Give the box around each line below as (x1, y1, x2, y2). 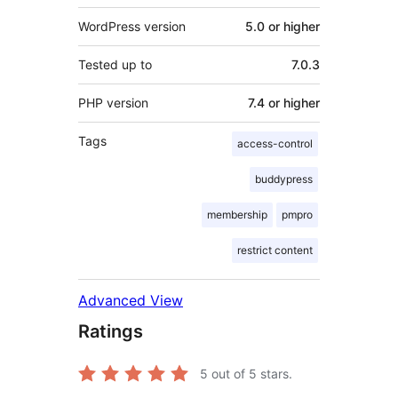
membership (207, 207, 267, 221)
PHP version (78, 94, 148, 110)
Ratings (78, 320, 143, 342)
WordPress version (78, 18, 186, 34)
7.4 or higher (248, 94, 320, 110)
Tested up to (78, 56, 152, 72)
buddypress (255, 171, 313, 186)
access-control (237, 136, 313, 150)
